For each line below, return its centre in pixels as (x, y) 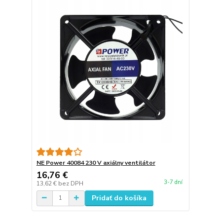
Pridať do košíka (119, 198)
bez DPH (71, 183)
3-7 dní (173, 183)
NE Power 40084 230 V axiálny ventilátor (96, 163)
